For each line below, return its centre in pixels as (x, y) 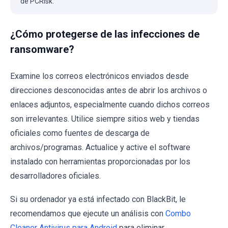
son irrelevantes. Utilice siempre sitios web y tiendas (105, 119)
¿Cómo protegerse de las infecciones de (105, 34)
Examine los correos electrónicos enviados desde (99, 76)
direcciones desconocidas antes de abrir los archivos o (109, 91)
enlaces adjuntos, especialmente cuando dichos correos (110, 105)
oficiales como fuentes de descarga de (80, 133)
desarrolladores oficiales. (55, 176)
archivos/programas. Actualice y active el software (100, 148)
